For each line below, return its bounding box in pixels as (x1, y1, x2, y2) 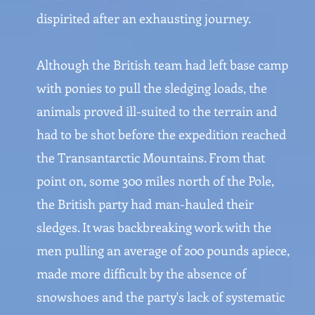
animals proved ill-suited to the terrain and (37, 103, 277, 120)
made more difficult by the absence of (37, 265, 246, 282)
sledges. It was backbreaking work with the (37, 219, 271, 236)
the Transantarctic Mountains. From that (37, 149, 265, 166)
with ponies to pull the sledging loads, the (37, 79, 267, 96)
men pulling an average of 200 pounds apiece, (37, 242, 290, 259)
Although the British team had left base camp (37, 56, 288, 73)
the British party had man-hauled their (37, 195, 254, 212)
